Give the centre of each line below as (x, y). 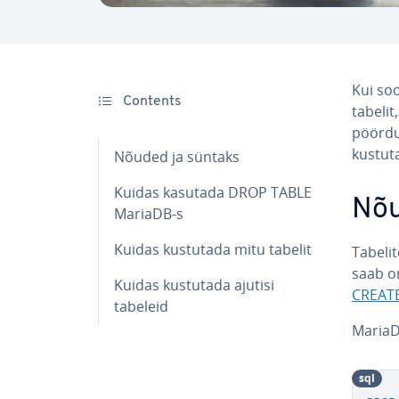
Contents (151, 101)
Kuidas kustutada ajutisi (194, 285)
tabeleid (141, 306)
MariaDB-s (149, 213)
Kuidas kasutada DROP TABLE (213, 192)
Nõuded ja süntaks (177, 156)
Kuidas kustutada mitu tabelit (213, 249)
